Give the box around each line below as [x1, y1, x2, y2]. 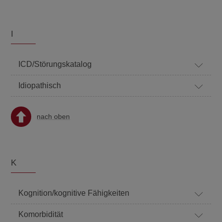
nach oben [37, 112, 70, 120]
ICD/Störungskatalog [18, 60, 92, 68]
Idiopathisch [18, 81, 61, 90]
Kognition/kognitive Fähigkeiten [18, 189, 130, 197]
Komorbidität [18, 210, 63, 219]
